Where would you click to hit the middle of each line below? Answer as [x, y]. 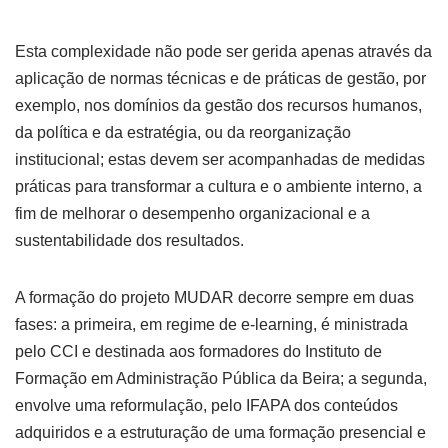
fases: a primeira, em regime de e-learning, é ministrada [211, 325]
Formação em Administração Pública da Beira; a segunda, [221, 379]
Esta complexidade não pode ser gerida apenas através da [223, 52]
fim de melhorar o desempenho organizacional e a [192, 214]
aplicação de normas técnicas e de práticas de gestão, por [220, 79]
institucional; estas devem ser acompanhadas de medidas [220, 160]
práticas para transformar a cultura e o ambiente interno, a [218, 187]
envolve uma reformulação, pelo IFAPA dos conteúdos [206, 406]
